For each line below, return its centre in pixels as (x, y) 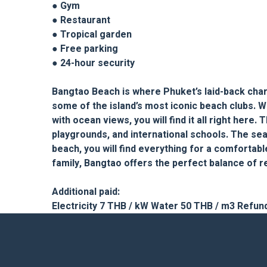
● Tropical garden (92, 35)
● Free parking (85, 49)
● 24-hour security (93, 63)
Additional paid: (86, 192)
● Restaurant (81, 21)
